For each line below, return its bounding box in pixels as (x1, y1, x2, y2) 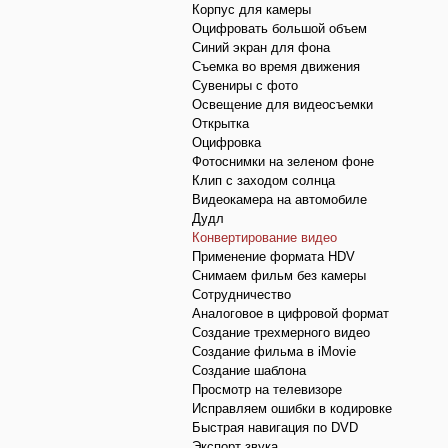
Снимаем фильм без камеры (192, 267, 366, 283)
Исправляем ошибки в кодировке (192, 400, 392, 416)
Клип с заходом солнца (192, 172, 335, 188)
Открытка (192, 115, 249, 131)
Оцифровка (192, 134, 261, 150)
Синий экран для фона (192, 39, 330, 55)
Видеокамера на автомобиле (192, 191, 367, 207)
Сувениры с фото (192, 77, 298, 93)
